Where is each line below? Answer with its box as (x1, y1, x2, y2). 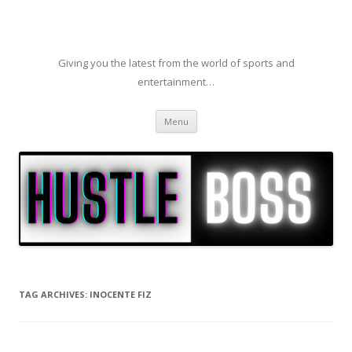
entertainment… (137, 75, 214, 89)
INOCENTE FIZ (90, 288, 152, 301)
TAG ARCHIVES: (19, 288, 90, 301)
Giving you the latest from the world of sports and (57, 56, 295, 70)
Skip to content (196, 108, 274, 123)
